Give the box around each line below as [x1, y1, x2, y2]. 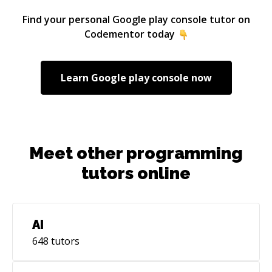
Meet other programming [29, 143, 243, 163]
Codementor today [84, 27, 175, 41]
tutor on [206, 12, 250, 26]
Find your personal [22, 12, 112, 26]
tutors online [81, 163, 191, 183]
